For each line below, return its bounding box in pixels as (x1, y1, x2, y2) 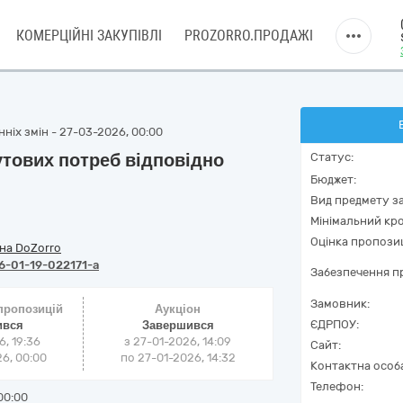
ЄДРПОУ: (310, 318, 359, 331)
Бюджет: (310, 173, 356, 186)
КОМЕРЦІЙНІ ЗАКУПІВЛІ (16, 27, 162, 44)
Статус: (310, 150, 354, 164)
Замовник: (310, 297, 370, 310)
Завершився (141, 318, 214, 332)
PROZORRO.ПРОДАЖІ (184, 27, 313, 44)
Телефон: (310, 380, 363, 393)
